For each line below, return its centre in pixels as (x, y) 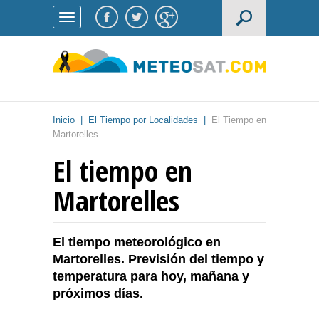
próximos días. (98, 294)
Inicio (64, 120)
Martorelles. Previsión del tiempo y (158, 260)
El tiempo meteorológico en (137, 242)
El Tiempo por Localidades (143, 120)
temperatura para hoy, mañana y (151, 277)
